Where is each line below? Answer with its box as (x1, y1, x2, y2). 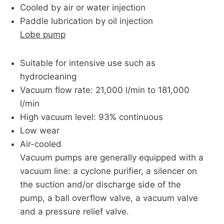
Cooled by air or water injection (20, 2, 145, 13)
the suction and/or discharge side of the (20, 179, 181, 190)
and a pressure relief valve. (20, 206, 129, 217)
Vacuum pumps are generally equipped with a (20, 152, 203, 163)
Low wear (20, 125, 59, 136)
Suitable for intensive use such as (20, 58, 155, 68)
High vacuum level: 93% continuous (20, 112, 163, 122)
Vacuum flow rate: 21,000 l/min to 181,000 (20, 85, 189, 95)
